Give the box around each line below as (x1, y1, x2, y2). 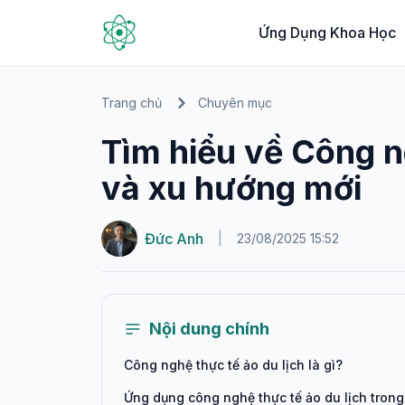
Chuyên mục (198, 95, 272, 110)
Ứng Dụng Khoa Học (258, 24, 396, 42)
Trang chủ (101, 95, 162, 110)
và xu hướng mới (101, 168, 362, 208)
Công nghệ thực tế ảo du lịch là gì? (124, 357, 343, 372)
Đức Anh (145, 230, 203, 248)
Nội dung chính (149, 319, 269, 338)
